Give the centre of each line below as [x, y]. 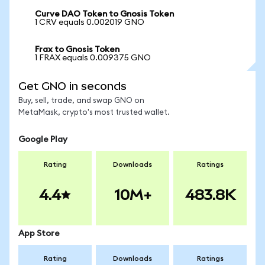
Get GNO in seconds [72, 86]
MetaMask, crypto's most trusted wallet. [94, 113]
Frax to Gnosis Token [77, 50]
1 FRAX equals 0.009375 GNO [93, 58]
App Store [39, 234]
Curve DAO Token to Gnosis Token [104, 14]
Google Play [43, 140]
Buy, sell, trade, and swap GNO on [81, 101]
